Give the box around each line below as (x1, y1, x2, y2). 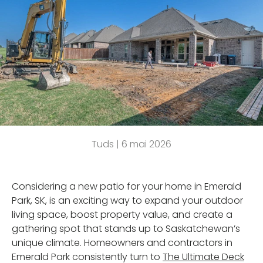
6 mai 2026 (122, 137, 171, 151)
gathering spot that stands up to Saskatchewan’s (12, 221, 240, 235)
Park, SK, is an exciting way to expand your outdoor (12, 193, 243, 207)
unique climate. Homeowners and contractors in (12, 235, 232, 249)
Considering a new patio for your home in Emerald (12, 179, 241, 193)
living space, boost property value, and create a (12, 207, 232, 221)
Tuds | (92, 137, 122, 151)
